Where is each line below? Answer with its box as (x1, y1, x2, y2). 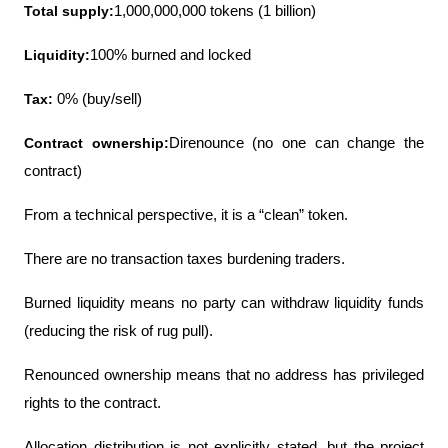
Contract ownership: (24, 134, 169, 151)
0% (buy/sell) (53, 90, 142, 107)
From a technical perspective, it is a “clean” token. (24, 206, 348, 223)
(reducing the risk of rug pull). (24, 322, 213, 339)
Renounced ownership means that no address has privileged (24, 366, 424, 383)
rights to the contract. (24, 394, 161, 411)
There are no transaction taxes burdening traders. (24, 250, 345, 267)
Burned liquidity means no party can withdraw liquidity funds (24, 294, 424, 311)
